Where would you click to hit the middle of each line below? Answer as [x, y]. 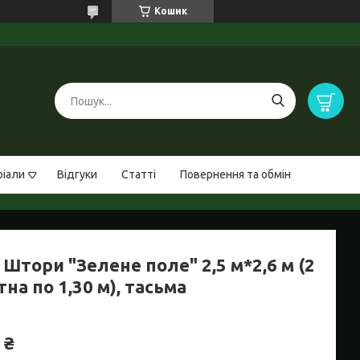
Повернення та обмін [235, 175]
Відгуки [77, 175]
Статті [139, 175]
